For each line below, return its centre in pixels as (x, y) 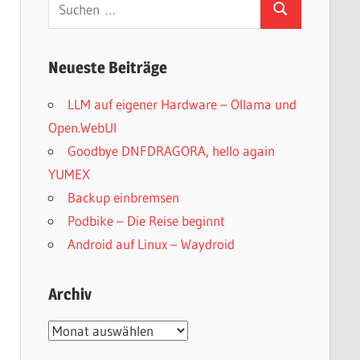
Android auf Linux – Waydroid (151, 243)
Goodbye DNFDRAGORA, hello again (171, 150)
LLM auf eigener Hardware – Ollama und (182, 104)
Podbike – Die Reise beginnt (146, 220)
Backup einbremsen (123, 197)
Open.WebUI (82, 127)
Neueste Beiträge (107, 67)
